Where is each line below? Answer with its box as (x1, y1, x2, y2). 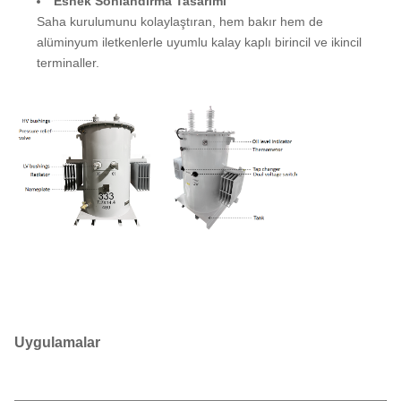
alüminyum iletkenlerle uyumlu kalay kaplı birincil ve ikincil (37, 34, 362, 49)
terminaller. (37, 55, 99, 70)
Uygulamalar (14, 335, 100, 351)
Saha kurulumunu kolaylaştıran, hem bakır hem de (37, 13, 323, 29)
